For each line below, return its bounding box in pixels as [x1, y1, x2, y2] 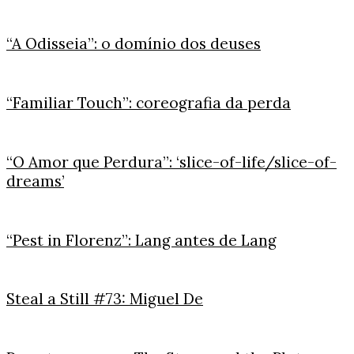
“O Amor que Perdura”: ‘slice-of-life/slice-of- [6, 152, 337, 171]
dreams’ [6, 171, 64, 190]
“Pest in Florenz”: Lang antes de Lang [6, 230, 277, 250]
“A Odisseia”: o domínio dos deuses [6, 34, 261, 54]
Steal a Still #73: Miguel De [6, 289, 203, 309]
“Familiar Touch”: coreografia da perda [6, 93, 291, 113]
